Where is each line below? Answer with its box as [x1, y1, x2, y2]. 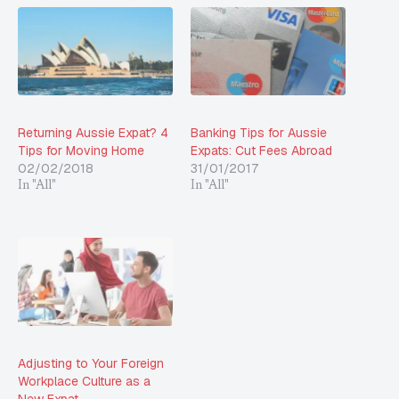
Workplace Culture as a [18, 373, 151, 390]
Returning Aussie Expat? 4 [18, 125, 168, 142]
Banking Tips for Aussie [191, 125, 327, 142]
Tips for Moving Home [18, 142, 144, 159]
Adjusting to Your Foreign [18, 355, 164, 372]
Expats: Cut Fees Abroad [191, 142, 332, 159]
